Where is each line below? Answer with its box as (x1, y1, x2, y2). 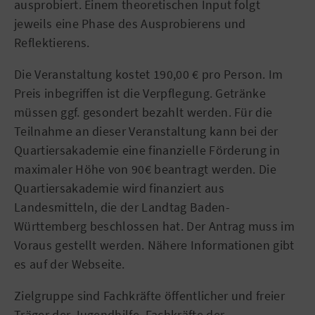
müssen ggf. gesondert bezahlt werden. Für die (14, 103, 273, 120)
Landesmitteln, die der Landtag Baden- (14, 198, 230, 215)
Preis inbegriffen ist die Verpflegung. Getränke (14, 84, 266, 101)
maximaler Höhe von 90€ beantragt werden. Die (14, 160, 277, 177)
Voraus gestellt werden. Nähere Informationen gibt (14, 236, 295, 253)
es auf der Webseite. (14, 255, 125, 272)
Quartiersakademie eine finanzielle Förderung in (14, 141, 281, 158)
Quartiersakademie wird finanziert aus (14, 179, 224, 196)
